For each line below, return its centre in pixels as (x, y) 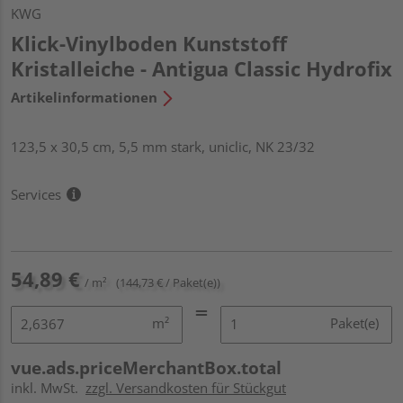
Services (36, 194)
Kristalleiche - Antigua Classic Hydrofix (201, 68)
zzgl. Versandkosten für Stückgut (186, 387)
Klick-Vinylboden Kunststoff (149, 43)
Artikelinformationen (84, 97)
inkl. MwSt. (48, 387)
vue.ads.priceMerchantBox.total (146, 367)
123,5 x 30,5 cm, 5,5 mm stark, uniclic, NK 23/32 (163, 146)
